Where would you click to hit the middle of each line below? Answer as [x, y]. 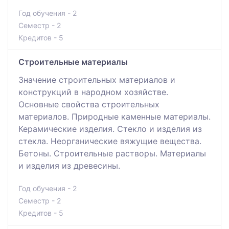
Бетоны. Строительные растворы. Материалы [112, 153]
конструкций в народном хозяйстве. [93, 92]
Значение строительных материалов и [97, 79]
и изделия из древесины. [69, 165]
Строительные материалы [73, 62]
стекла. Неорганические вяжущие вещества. [110, 141]
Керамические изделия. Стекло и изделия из [110, 129]
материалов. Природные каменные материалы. [114, 116]
